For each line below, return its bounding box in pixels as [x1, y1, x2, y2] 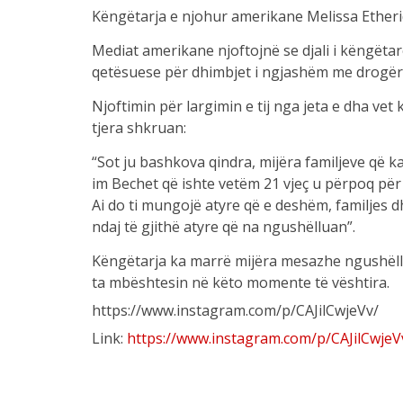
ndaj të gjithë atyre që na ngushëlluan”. [91, 217, 355, 237]
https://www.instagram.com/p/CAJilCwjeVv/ [91, 300, 379, 320]
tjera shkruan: [91, 118, 186, 138]
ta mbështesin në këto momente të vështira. [91, 273, 390, 292]
